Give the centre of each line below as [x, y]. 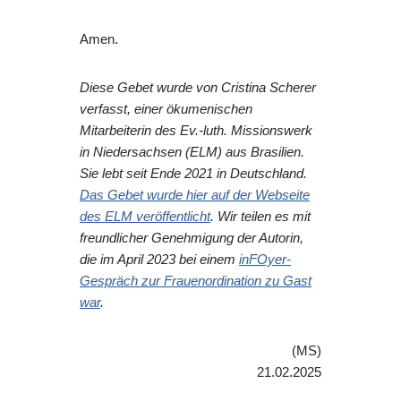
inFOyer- [265, 260]
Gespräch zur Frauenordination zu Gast [196, 281]
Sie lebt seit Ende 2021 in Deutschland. [193, 174]
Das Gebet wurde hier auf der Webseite [195, 195]
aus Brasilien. [263, 152]
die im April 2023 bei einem [159, 260]
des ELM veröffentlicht [145, 217]
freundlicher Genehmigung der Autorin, [192, 238]
